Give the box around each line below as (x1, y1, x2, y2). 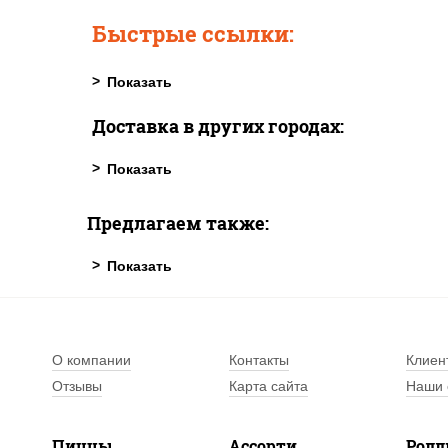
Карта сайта (229, 378, 309, 395)
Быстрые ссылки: (92, 19, 294, 49)
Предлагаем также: (87, 211, 269, 236)
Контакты (229, 352, 290, 369)
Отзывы (52, 378, 102, 395)
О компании (52, 352, 131, 369)
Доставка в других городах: (92, 114, 344, 139)
